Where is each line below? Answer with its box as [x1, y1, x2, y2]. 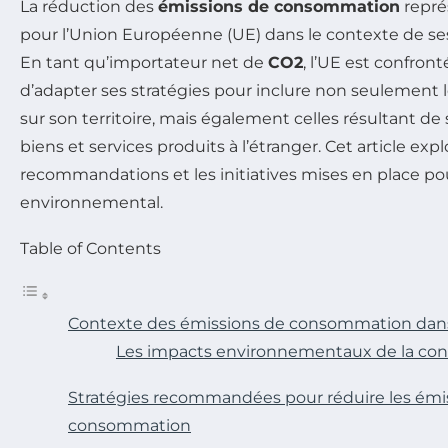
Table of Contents [20, 238, 161, 258]
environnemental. [20, 192, 163, 212]
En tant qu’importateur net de [20, 52, 268, 72]
